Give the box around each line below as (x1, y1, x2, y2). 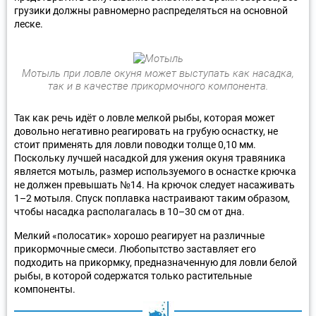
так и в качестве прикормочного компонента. (47, 79, 269, 92)
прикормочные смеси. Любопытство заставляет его (14, 243, 256, 255)
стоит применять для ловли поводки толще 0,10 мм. (14, 138, 256, 150)
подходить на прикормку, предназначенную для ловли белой (14, 256, 297, 268)
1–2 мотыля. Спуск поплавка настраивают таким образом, (14, 192, 290, 204)
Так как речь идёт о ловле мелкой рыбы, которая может (14, 111, 275, 123)
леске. (14, 18, 43, 30)
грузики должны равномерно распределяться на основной (14, 4, 288, 16)
